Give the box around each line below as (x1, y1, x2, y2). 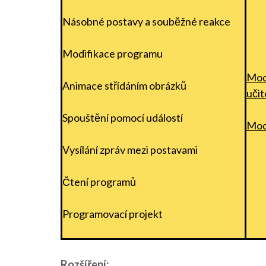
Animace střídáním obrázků (62, 78, 186, 92)
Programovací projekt (62, 207, 163, 220)
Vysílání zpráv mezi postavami (62, 142, 198, 156)
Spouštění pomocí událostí (62, 110, 183, 124)
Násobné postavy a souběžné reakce (62, 14, 230, 28)
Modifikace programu (62, 46, 163, 60)
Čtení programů (62, 175, 136, 188)
